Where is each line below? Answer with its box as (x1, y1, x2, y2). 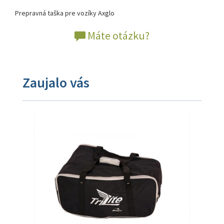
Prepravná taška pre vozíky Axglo (15, 8, 114, 17)
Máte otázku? (85, 28, 149, 42)
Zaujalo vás (22, 73, 89, 91)
